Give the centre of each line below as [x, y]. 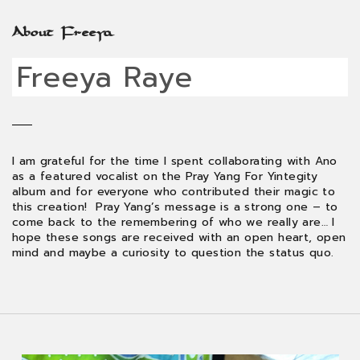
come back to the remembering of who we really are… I [174, 222]
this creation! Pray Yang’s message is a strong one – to [175, 207]
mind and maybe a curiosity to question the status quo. [173, 253]
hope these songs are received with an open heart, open [179, 237]
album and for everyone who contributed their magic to [174, 192]
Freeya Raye [105, 77]
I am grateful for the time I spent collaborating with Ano [175, 161]
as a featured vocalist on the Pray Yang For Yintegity [165, 176]
